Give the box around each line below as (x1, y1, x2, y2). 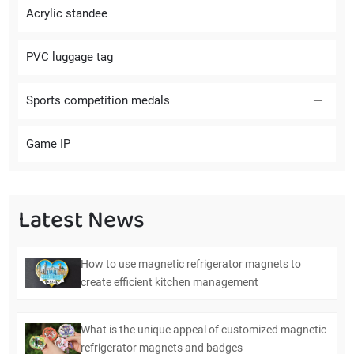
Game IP (26, 136, 71, 151)
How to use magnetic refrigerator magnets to (81, 257, 302, 270)
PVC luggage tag (26, 49, 114, 64)
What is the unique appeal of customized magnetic (81, 322, 327, 336)
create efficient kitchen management (81, 275, 259, 288)
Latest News (18, 201, 145, 236)
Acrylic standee (26, 6, 108, 21)
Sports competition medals (26, 92, 171, 107)
